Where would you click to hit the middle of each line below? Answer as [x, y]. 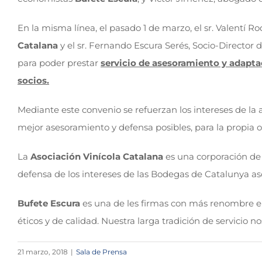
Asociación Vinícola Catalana [97, 156]
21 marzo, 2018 [43, 252]
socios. [33, 80]
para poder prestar [59, 63]
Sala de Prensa [101, 252]
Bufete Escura [49, 203]
